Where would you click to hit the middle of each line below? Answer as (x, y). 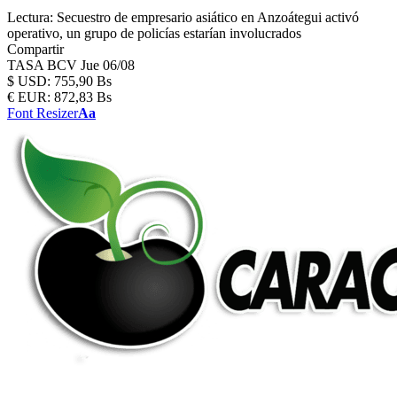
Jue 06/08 (108, 65)
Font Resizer (43, 113)
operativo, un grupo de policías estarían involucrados (154, 33)
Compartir (35, 49)
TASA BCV (44, 65)
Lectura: (30, 17)
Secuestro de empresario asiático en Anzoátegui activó (208, 17)
